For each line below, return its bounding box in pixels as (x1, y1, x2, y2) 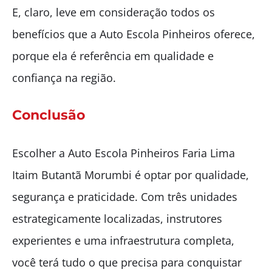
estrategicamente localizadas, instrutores (12, 211, 222, 226)
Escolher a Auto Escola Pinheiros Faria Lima (12, 145, 235, 160)
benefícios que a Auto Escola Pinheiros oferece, (12, 26, 255, 41)
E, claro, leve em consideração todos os (12, 4, 215, 19)
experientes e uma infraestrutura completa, (12, 233, 234, 248)
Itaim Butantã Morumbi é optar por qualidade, (12, 167, 249, 182)
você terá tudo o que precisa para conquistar (12, 254, 242, 270)
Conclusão (12, 106, 85, 123)
